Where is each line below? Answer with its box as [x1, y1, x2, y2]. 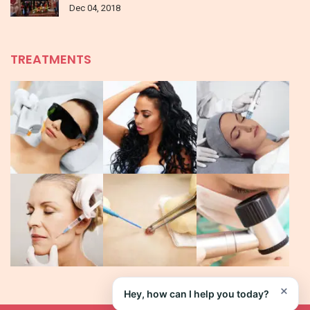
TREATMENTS [10, 50, 91, 68]
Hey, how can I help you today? [124, 288, 269, 300]
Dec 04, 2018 [69, 2, 120, 13]
